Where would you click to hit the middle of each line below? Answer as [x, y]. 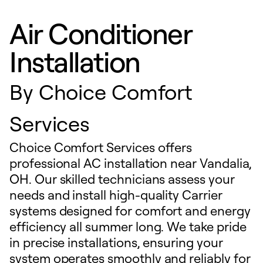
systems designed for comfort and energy [130, 210]
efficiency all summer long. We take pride [128, 226]
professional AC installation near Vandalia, [131, 163]
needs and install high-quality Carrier [116, 195]
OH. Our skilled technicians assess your [122, 179]
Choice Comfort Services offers [101, 147]
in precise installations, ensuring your [116, 242]
